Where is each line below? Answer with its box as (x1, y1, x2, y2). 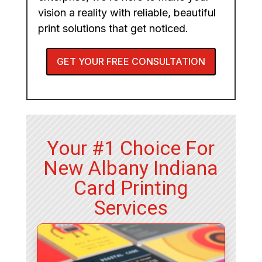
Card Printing (74, 176, 188, 200)
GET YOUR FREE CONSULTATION (56, 56, 205, 68)
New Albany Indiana (43, 156, 219, 180)
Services (94, 196, 168, 220)
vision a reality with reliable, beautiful (37, 6, 216, 19)
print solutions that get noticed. (37, 22, 188, 35)
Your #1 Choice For (47, 136, 215, 160)
